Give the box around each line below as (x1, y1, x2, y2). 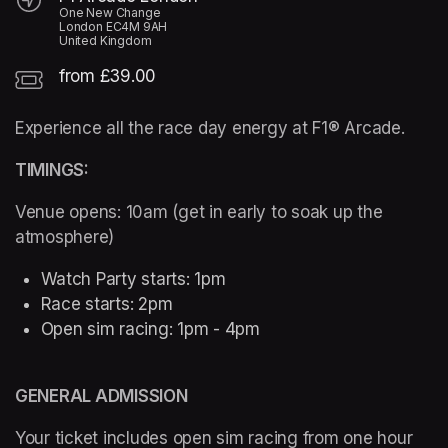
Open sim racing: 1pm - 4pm (40, 319, 265, 340)
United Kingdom (59, 33, 152, 49)
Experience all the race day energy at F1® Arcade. (15, 118, 410, 139)
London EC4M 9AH (59, 19, 168, 35)
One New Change (59, 5, 161, 21)
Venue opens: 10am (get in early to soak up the (15, 202, 383, 223)
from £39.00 (59, 66, 157, 87)
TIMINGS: (15, 160, 97, 181)
